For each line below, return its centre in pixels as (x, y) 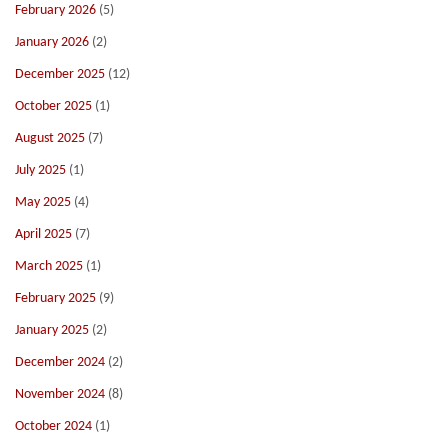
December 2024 (60, 362)
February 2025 (55, 298)
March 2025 (49, 266)
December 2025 (60, 74)
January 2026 (52, 42)
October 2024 (53, 426)
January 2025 (52, 330)
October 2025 (53, 106)
